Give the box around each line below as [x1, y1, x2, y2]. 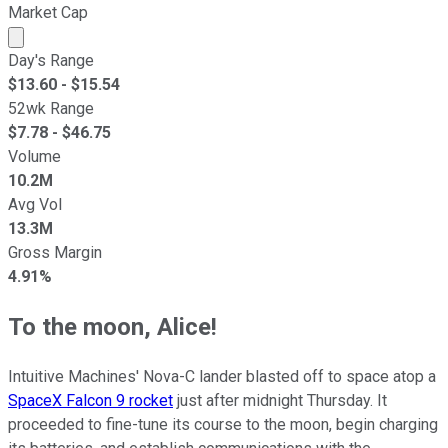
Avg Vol [8, 194, 62, 214]
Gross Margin [8, 242, 102, 262]
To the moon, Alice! [8, 312, 217, 341]
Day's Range [8, 50, 94, 70]
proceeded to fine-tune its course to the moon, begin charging [8, 414, 438, 434]
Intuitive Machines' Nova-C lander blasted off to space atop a [8, 366, 436, 386]
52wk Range [8, 98, 94, 118]
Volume [8, 146, 61, 166]
